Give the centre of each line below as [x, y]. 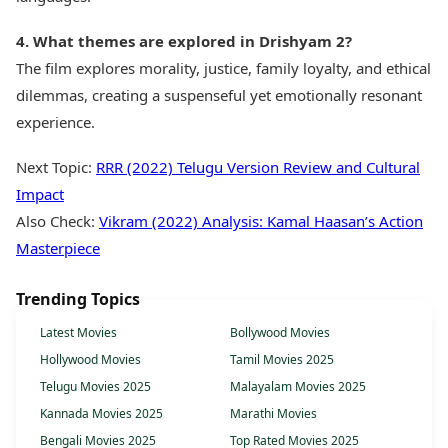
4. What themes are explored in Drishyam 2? [184, 41]
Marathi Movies [273, 414]
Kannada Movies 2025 [101, 414]
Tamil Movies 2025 [282, 360]
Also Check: [57, 221]
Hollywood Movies [90, 360]
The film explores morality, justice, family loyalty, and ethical [223, 68]
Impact [40, 194]
